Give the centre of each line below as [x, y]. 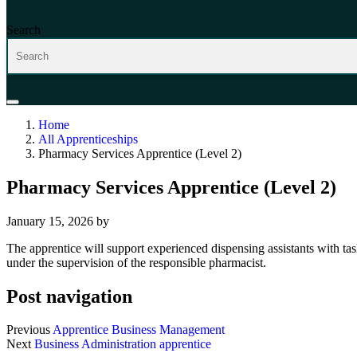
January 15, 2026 [50, 221]
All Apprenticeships [88, 139]
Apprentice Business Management [139, 330]
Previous [28, 330]
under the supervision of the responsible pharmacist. [136, 262]
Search [24, 29]
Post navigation [69, 296]
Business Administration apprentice [123, 344]
